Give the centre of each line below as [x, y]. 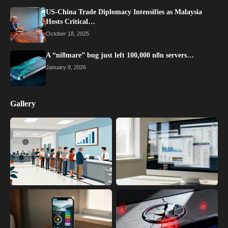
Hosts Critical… [70, 21]
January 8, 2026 [66, 67]
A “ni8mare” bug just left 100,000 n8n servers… [120, 55]
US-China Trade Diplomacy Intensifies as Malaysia [124, 12]
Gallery [23, 103]
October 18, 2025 [67, 33]
